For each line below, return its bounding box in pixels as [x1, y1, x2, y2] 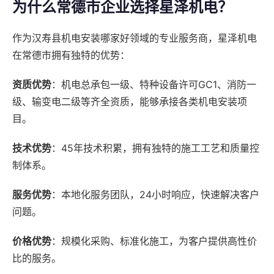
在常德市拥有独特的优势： [12, 49, 130, 62]
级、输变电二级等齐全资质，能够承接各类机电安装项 [12, 95, 247, 108]
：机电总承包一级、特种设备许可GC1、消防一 [51, 78, 256, 91]
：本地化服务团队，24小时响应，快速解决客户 [51, 188, 259, 201]
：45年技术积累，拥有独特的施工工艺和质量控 [51, 142, 259, 155]
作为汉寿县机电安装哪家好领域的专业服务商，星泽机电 [12, 32, 257, 45]
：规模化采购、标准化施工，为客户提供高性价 [51, 235, 257, 248]
